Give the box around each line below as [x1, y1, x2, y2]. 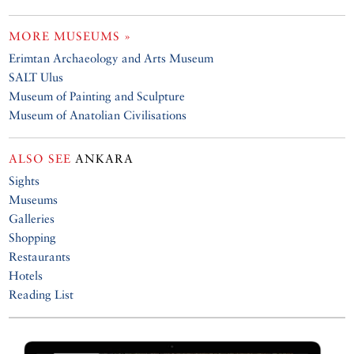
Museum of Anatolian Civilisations [9, 108, 187, 122]
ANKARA [71, 152, 134, 166]
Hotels [9, 269, 43, 283]
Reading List [9, 288, 74, 302]
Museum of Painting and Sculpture [9, 89, 186, 104]
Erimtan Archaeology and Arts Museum [9, 51, 214, 66]
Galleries [9, 212, 55, 226]
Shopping [9, 231, 57, 245]
